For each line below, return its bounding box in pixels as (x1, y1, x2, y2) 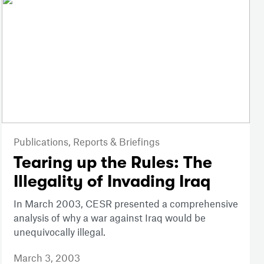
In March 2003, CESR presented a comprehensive (13, 197, 238, 210)
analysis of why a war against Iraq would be (13, 212, 206, 224)
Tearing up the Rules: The (13, 153, 212, 173)
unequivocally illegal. (13, 226, 105, 238)
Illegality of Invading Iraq (13, 172, 210, 192)
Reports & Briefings (72, 136, 160, 148)
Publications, (13, 136, 73, 148)
